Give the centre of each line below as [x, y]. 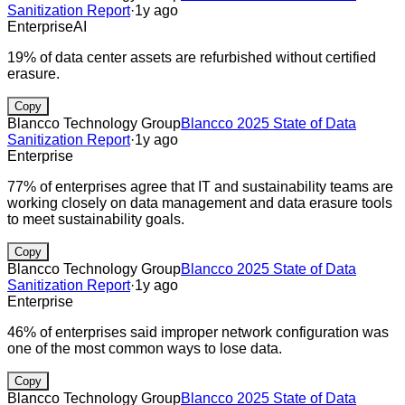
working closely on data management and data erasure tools [200, 202]
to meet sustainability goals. [96, 219]
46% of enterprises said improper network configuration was [198, 332]
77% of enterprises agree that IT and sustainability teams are [200, 186]
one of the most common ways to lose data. [145, 348]
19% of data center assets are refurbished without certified [192, 57]
